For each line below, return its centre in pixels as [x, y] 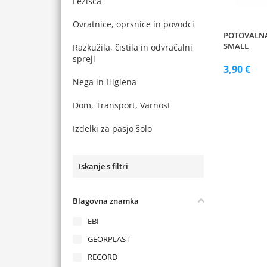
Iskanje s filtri [103, 166]
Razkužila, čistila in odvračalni [133, 47]
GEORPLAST [109, 239]
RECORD [103, 257]
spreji [84, 59]
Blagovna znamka [106, 201]
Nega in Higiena [105, 82]
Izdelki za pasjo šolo [112, 128]
